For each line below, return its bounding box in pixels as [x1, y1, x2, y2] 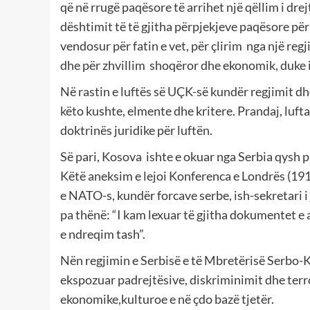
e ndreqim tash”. [60, 226, 145, 241]
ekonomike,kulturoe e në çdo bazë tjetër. [60, 291, 274, 307]
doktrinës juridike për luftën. [60, 122, 212, 138]
